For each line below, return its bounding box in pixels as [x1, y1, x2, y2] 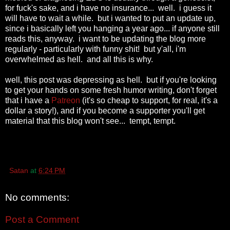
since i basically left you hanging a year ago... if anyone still [5, 24, 220, 33]
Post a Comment [5, 214, 79, 225]
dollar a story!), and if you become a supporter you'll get [5, 106, 205, 115]
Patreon [51, 95, 80, 105]
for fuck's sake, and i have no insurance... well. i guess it [5, 3, 212, 12]
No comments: [5, 191, 69, 203]
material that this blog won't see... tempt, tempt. [5, 116, 180, 125]
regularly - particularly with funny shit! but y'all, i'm [5, 44, 186, 53]
